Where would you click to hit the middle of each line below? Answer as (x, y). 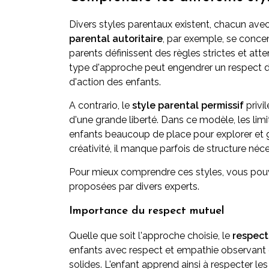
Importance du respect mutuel (147, 211)
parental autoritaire (116, 39)
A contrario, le (101, 105)
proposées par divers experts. (134, 186)
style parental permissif (188, 105)
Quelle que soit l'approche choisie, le (151, 236)
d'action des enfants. (115, 82)
